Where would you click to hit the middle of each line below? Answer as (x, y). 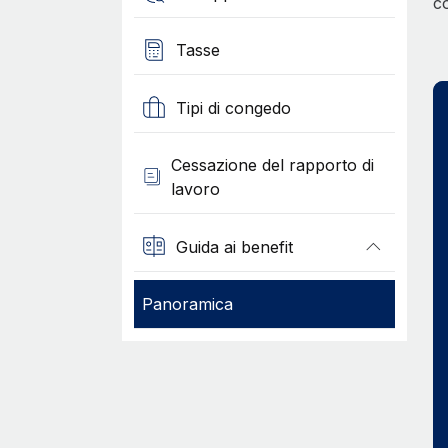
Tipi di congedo (233, 107)
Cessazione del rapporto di (272, 165)
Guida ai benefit (234, 246)
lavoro (195, 189)
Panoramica (187, 304)
